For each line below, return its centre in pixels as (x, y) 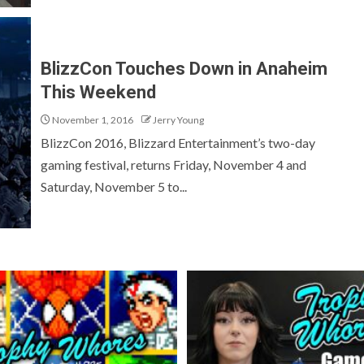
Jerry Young (178, 119)
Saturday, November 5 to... (114, 186)
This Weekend (98, 92)
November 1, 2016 (92, 119)
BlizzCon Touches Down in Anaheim (184, 68)
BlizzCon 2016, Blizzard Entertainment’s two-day (178, 142)
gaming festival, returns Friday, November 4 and (173, 164)
